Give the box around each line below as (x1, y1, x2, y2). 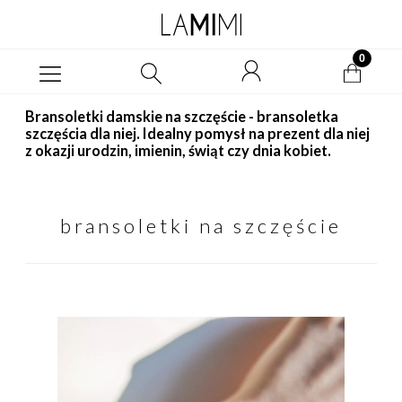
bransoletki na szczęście (60, 213, 342, 238)
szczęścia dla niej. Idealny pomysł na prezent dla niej (25, 125, 370, 143)
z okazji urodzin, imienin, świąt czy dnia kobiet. (25, 142, 331, 160)
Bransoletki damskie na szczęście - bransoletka (25, 108, 338, 126)
